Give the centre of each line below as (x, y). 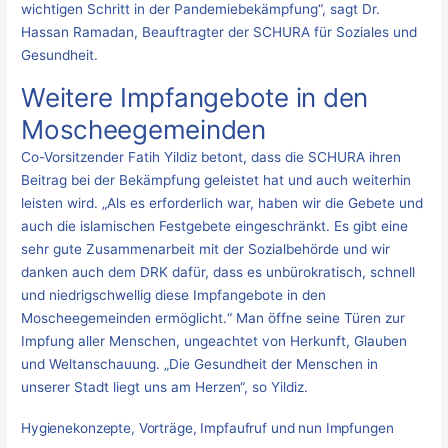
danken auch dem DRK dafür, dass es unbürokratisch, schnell (218, 272)
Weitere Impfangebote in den (195, 98)
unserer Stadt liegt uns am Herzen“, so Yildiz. (165, 387)
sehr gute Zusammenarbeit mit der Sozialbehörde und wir (206, 249)
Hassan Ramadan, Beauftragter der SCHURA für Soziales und (219, 31)
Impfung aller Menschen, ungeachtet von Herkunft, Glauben (214, 341)
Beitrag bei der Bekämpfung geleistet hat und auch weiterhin (216, 180)
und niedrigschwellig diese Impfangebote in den (174, 295)
